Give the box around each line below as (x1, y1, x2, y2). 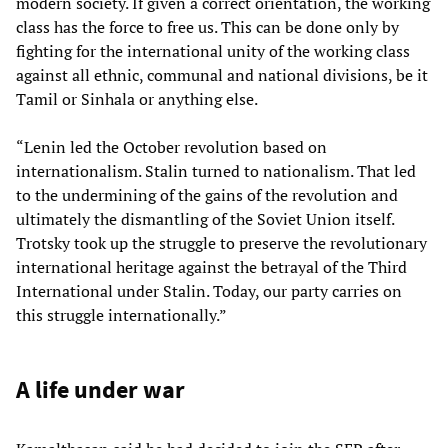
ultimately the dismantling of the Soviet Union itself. (16, 208, 394, 231)
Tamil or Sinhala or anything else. (16, 88, 257, 111)
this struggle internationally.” (16, 304, 226, 327)
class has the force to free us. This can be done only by (16, 16, 399, 39)
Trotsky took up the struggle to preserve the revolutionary (16, 232, 427, 255)
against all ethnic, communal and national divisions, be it (16, 64, 428, 87)
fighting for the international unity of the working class (16, 40, 410, 63)
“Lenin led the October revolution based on (16, 136, 327, 159)
